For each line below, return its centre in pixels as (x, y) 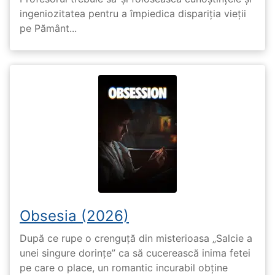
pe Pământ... (48, 28)
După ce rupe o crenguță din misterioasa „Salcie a (136, 238)
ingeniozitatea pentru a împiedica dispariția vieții (133, 13)
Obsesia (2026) (74, 215)
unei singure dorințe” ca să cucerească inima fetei (135, 253)
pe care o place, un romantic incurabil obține (124, 267)
